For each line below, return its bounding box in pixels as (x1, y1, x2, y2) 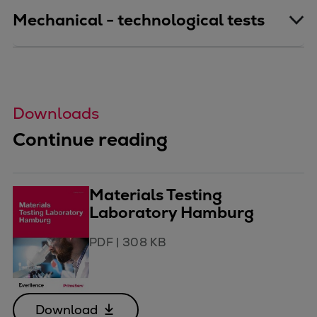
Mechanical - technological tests (13, 9, 265, 30)
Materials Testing (89, 184, 222, 205)
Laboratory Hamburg (89, 202, 254, 223)
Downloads (13, 103, 99, 124)
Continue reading (13, 127, 168, 151)
